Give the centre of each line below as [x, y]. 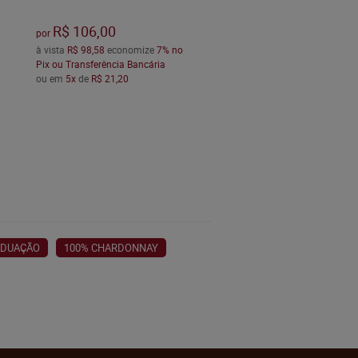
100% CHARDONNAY [111, 248]
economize [130, 50]
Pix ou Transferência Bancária [100, 64]
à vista [51, 50]
